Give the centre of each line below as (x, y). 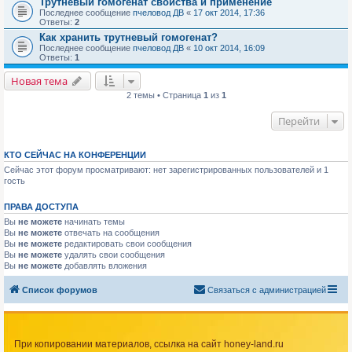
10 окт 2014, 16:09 (229, 48)
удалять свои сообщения (114, 255)
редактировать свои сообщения (127, 244)
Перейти (299, 121)
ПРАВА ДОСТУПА (41, 207)
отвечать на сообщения (111, 233)
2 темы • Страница (165, 95)
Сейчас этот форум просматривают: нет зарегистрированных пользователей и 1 (166, 170)
